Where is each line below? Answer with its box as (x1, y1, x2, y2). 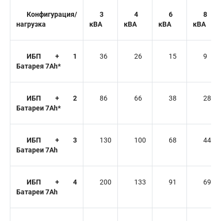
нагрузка (16, 20, 46, 28)
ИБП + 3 (27, 136, 77, 144)
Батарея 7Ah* (16, 62, 61, 70)
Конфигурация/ (27, 10, 77, 18)
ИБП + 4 (27, 178, 77, 186)
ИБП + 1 (27, 52, 77, 60)
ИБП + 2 (27, 94, 77, 102)
